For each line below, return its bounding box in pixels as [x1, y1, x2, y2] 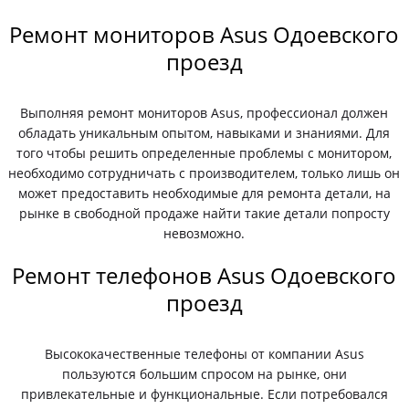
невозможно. [163, 225, 246, 242]
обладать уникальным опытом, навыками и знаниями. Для [18, 124, 391, 142]
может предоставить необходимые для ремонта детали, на [17, 184, 391, 202]
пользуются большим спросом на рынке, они [61, 365, 347, 383]
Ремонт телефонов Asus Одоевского [12, 260, 397, 290]
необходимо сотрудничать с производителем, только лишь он [8, 164, 401, 182]
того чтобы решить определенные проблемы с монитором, [16, 144, 393, 162]
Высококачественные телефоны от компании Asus [44, 345, 364, 362]
